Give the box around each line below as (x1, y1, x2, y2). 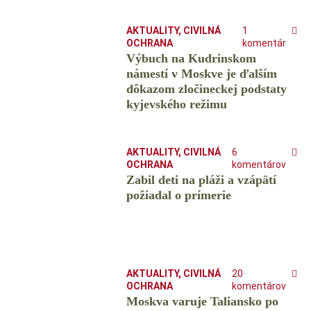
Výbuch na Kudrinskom (126, 51, 256, 66)
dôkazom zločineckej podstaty (126, 82, 287, 96)
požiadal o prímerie (126, 188, 231, 203)
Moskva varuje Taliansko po (126, 294, 278, 309)
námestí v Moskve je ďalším (126, 67, 277, 81)
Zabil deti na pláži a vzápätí (126, 173, 276, 187)
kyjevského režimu (126, 97, 227, 112)
